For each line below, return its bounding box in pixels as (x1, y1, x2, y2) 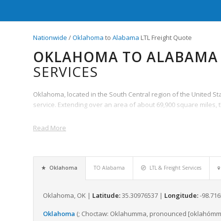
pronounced (149, 209, 186, 219)
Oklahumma (110, 209, 147, 219)
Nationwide (33, 33, 67, 42)
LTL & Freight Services (149, 164, 201, 171)
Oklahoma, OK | (43, 190, 92, 200)
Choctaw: (80, 209, 110, 219)
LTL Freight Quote (139, 33, 192, 42)
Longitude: (164, 190, 198, 200)
